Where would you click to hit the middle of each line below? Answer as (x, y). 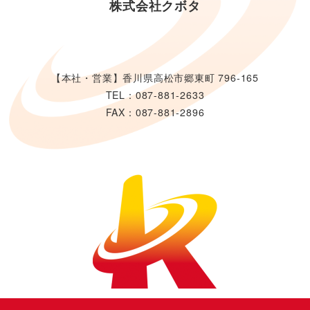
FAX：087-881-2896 (155, 112)
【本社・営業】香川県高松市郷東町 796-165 (155, 78)
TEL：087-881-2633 (155, 95)
